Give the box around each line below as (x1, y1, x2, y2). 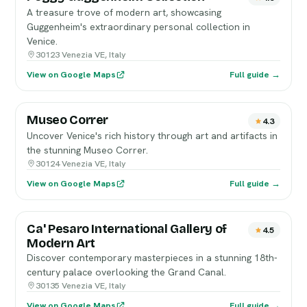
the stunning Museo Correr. (27, 144, 149, 156)
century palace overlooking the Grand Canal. (27, 266, 227, 278)
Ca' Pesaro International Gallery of (27, 221, 227, 236)
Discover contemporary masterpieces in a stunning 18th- (27, 251, 278, 264)
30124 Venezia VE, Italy (36, 158, 127, 169)
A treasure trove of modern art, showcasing (27, 6, 222, 19)
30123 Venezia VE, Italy (36, 49, 127, 60)
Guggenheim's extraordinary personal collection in (27, 21, 251, 33)
